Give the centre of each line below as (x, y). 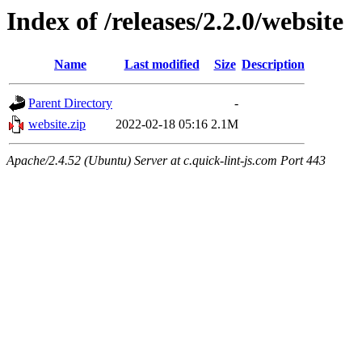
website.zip (57, 124)
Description (273, 65)
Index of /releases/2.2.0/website (175, 21)
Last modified (162, 65)
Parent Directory (70, 103)
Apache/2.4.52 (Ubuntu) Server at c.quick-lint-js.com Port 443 (166, 161)
